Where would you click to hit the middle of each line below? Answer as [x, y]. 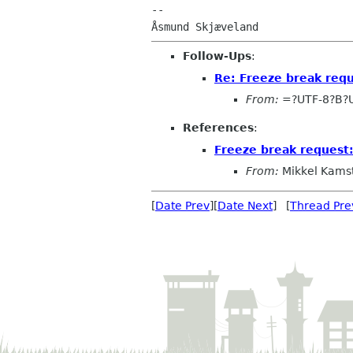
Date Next [245, 206]
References [218, 128]
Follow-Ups [217, 56]
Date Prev [182, 206]
